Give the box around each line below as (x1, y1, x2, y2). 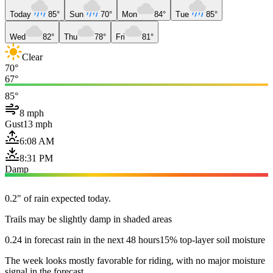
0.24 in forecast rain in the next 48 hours (5, 234, 160, 245)
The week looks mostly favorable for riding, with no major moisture (5, 255, 265, 266)
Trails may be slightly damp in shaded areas (5, 213, 172, 224)
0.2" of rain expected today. (5, 193, 111, 204)
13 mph (23, 118, 52, 129)
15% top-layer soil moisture (160, 234, 265, 245)
